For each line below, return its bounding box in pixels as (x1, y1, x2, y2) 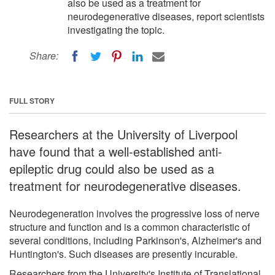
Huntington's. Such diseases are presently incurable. (9, 246, 238, 261)
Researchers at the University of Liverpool (9, 125, 238, 143)
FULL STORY (9, 95, 55, 106)
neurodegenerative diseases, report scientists (68, 9, 265, 23)
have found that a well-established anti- (9, 142, 222, 160)
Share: (29, 48, 58, 63)
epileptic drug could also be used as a (9, 159, 214, 177)
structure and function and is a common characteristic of (9, 219, 250, 234)
